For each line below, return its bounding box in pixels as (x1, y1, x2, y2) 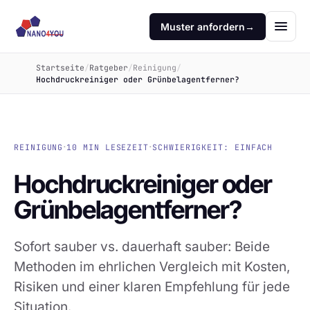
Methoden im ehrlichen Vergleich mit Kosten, (14, 259, 290, 275)
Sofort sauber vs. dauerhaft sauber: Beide (14, 239, 270, 255)
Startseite (36, 62, 84, 73)
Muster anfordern (161, 20, 245, 33)
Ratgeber (89, 62, 128, 73)
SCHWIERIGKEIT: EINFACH (152, 141, 273, 152)
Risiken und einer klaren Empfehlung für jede (14, 279, 290, 295)
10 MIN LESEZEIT (66, 141, 149, 152)
